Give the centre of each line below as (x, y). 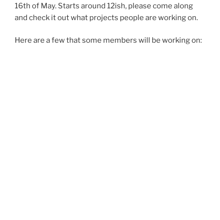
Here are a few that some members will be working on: (108, 40)
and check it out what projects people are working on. (106, 17)
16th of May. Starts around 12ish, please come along (104, 6)
